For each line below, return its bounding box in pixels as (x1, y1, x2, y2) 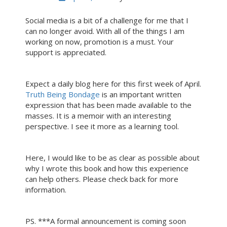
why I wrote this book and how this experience (25, 163, 188, 173)
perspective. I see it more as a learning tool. (25, 121, 179, 131)
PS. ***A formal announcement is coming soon (25, 216, 186, 226)
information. (25, 184, 66, 195)
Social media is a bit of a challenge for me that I (25, 15, 188, 25)
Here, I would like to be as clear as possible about (25, 153, 200, 163)
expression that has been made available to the (25, 100, 192, 110)
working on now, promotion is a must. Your (25, 36, 174, 47)
